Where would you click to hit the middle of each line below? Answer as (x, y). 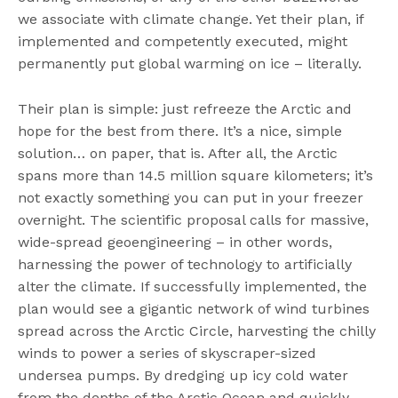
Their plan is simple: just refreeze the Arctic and (185, 109)
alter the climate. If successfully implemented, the (193, 287)
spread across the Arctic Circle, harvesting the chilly (197, 331)
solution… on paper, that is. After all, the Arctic (178, 154)
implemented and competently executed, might (183, 42)
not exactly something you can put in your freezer (191, 198)
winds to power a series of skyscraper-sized (167, 354)
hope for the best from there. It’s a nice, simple (180, 131)
